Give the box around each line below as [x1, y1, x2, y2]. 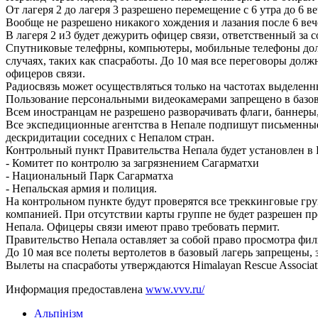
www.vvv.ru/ [146, 283, 204, 296]
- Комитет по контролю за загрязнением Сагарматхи [6, 157, 259, 170]
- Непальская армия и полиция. [6, 182, 157, 195]
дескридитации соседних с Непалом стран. [6, 131, 214, 144]
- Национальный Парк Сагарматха [6, 170, 173, 182]
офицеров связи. [6, 67, 85, 80]
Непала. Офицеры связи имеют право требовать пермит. [6, 221, 280, 234]
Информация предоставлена [6, 283, 146, 296]
